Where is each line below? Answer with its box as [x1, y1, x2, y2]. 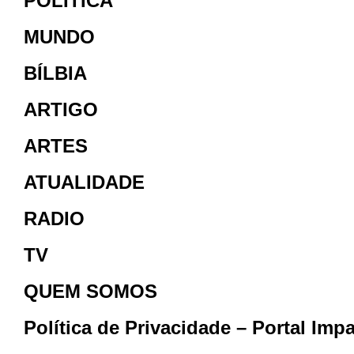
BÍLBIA [24, 62, 87, 84]
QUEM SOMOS [24, 280, 157, 302]
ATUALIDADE [24, 171, 145, 193]
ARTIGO [24, 98, 98, 120]
